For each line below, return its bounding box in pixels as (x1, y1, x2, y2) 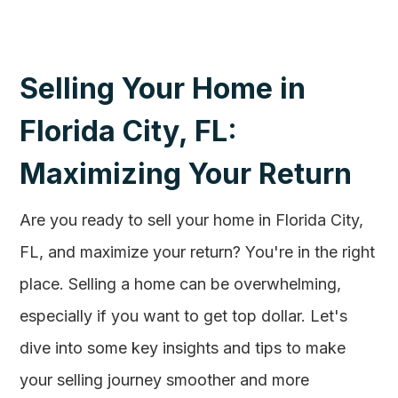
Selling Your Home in (20, 71, 306, 106)
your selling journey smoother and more (20, 370, 310, 389)
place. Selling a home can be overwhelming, (20, 275, 342, 293)
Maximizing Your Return (20, 156, 353, 191)
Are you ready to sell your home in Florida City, (20, 211, 364, 229)
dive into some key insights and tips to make (20, 338, 346, 357)
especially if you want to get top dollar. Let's (20, 306, 348, 325)
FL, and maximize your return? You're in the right (20, 243, 376, 261)
